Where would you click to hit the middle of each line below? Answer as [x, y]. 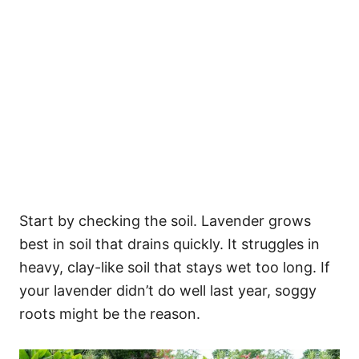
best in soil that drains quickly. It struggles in [169, 244]
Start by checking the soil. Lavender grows [165, 221]
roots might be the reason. [110, 314]
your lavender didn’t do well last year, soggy [168, 291]
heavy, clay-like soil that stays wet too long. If [175, 268]
